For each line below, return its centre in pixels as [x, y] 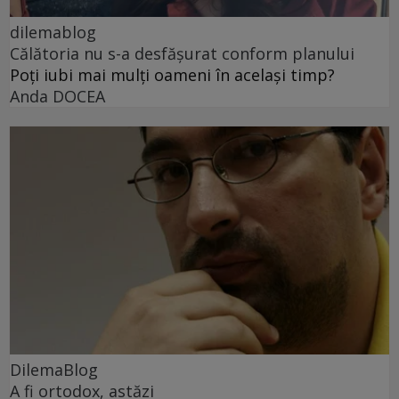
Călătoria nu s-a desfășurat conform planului [182, 54]
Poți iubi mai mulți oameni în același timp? [172, 75]
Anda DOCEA [57, 97]
